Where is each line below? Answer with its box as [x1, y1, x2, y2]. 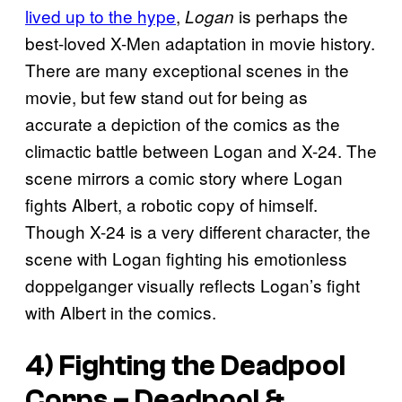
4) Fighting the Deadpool [25, 350, 345, 383]
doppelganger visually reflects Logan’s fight [25, 272, 360, 297]
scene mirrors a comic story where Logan [25, 164, 343, 189]
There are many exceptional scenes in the [25, 57, 349, 82]
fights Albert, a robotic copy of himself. [25, 191, 318, 216]
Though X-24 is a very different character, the [25, 218, 371, 243]
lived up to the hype [25, 3, 176, 28]
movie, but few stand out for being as [25, 83, 308, 109]
